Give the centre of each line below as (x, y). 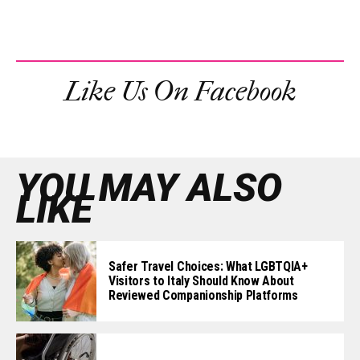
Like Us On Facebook (180, 92)
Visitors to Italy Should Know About (201, 281)
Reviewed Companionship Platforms (203, 296)
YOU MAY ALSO (149, 188)
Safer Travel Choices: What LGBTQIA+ (208, 267)
